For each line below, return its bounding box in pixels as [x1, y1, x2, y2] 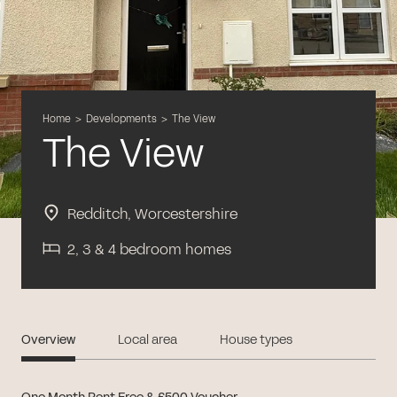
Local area [118, 331, 177, 348]
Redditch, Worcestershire [67, 203, 237, 224]
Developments [86, 111, 157, 126]
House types [220, 331, 292, 348]
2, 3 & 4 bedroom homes [67, 238, 231, 260]
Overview [21, 331, 75, 348]
